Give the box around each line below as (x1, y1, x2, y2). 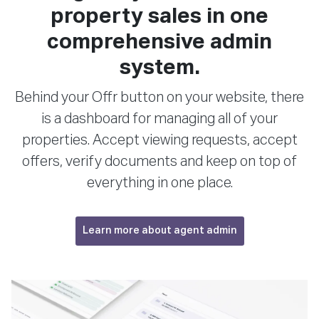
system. (119, 57, 200, 79)
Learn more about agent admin (82, 225, 237, 236)
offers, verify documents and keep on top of (22, 154, 297, 169)
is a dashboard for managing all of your (41, 111, 278, 126)
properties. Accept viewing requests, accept (21, 132, 298, 147)
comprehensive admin (47, 31, 272, 53)
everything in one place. (86, 175, 233, 190)
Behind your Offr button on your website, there (15, 90, 304, 105)
